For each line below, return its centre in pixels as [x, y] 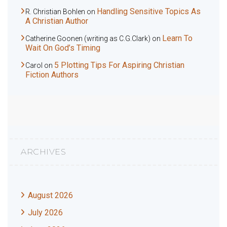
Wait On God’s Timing [63, 48]
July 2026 [45, 213]
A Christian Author [57, 21]
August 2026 [50, 196]
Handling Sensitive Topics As [149, 12]
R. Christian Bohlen [55, 12]
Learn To [177, 39]
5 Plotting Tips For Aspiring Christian [119, 65]
